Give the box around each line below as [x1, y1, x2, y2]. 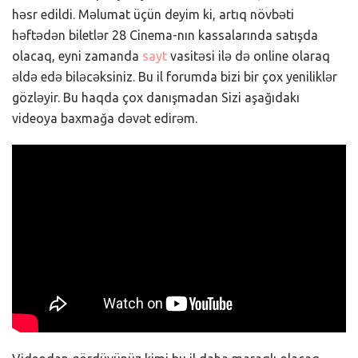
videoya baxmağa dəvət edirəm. [12, 110, 197, 125]
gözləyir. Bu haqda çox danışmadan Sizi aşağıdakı [12, 89, 300, 105]
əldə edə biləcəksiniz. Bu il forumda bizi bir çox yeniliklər [12, 69, 337, 84]
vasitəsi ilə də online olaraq [167, 48, 330, 63]
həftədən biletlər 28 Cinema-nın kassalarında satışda [12, 27, 318, 42]
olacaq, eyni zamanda [12, 48, 142, 63]
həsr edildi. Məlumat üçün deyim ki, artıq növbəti [12, 6, 294, 22]
